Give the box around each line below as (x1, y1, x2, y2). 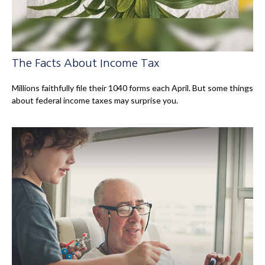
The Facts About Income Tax (12, 57, 160, 69)
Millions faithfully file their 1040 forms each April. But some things (12, 83, 253, 93)
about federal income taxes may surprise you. (12, 95, 178, 106)
